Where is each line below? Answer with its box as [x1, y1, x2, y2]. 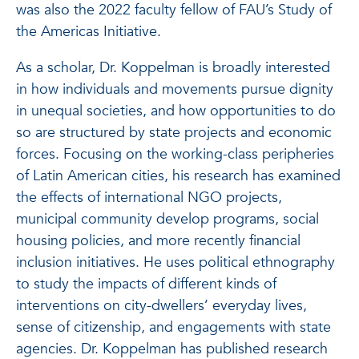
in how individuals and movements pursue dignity [16, 79, 333, 99]
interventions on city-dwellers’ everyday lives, [16, 296, 307, 316]
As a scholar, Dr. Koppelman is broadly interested [16, 58, 330, 78]
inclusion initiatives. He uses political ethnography [16, 252, 335, 272]
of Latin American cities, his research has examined [16, 166, 341, 186]
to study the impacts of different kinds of [16, 274, 276, 294]
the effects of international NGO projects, [16, 188, 282, 208]
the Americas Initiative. [16, 22, 165, 42]
